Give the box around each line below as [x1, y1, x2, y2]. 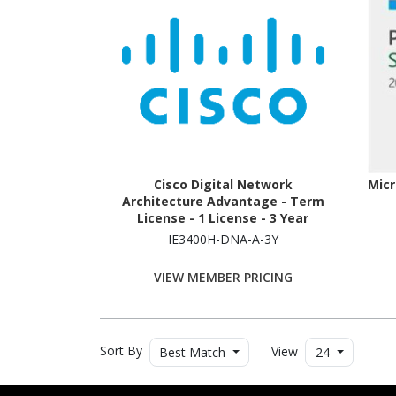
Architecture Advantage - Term [121, 193, 324, 210]
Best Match [159, 343, 225, 361]
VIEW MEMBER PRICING [153, 268, 293, 286]
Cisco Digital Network [153, 176, 293, 194]
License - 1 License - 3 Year [137, 209, 309, 227]
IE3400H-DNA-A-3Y [167, 230, 278, 247]
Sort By [99, 342, 146, 360]
